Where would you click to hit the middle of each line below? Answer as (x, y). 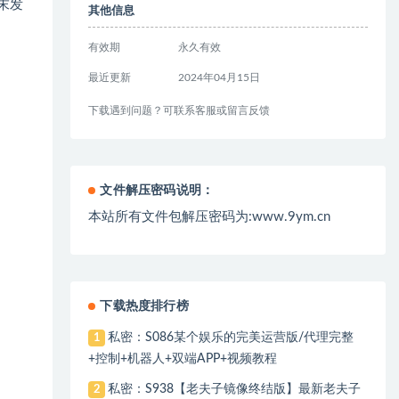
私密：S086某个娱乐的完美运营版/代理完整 (230, 338)
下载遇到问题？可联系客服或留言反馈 (179, 110)
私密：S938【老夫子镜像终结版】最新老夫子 (234, 389)
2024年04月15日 (219, 77)
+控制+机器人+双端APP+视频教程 (183, 359)
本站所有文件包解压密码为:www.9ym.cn (210, 217)
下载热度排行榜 (144, 306)
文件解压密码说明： (157, 191)
